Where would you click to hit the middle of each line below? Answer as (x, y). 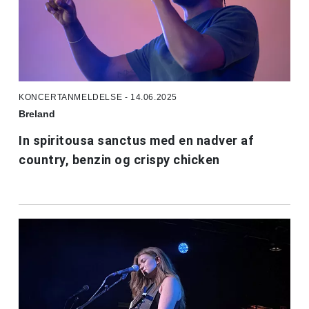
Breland (37, 113)
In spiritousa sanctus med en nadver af (136, 140)
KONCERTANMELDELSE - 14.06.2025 (98, 97)
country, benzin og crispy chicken (119, 159)
